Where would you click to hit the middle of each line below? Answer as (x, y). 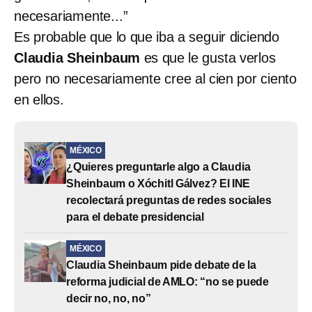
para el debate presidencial (135, 217)
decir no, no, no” (109, 298)
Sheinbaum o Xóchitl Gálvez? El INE (158, 183)
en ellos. (39, 99)
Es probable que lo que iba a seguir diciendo (147, 37)
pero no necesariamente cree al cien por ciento (155, 78)
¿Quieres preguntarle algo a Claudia (158, 166)
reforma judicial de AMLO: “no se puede (167, 281)
